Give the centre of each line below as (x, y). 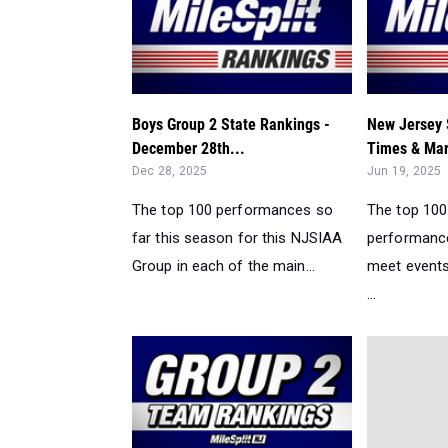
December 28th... (188, 149)
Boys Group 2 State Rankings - (231, 125)
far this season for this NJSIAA (237, 238)
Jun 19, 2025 (404, 171)
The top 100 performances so (232, 210)
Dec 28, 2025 (170, 171)
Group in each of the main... (223, 266)
